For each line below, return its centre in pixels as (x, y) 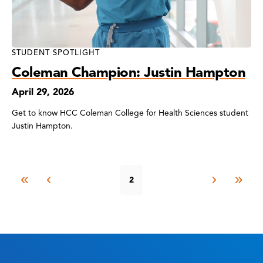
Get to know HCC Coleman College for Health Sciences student (130, 113)
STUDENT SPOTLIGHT (56, 53)
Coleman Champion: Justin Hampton (129, 72)
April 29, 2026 (43, 92)
